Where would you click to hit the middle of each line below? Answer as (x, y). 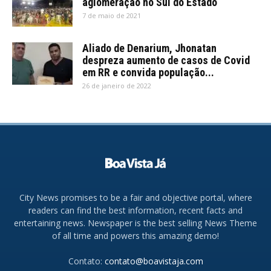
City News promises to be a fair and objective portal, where (135, 198)
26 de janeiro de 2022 (117, 86)
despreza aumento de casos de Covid (166, 60)
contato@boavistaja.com (154, 261)
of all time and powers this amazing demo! (135, 236)
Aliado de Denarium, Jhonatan (149, 48)
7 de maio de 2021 (112, 16)
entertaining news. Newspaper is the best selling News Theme (135, 223)
